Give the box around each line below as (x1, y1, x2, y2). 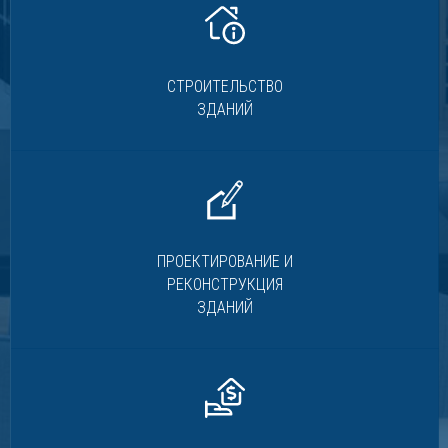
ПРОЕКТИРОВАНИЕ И (157, 252, 293, 271)
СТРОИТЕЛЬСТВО (167, 77, 283, 96)
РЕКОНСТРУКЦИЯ (167, 275, 283, 294)
